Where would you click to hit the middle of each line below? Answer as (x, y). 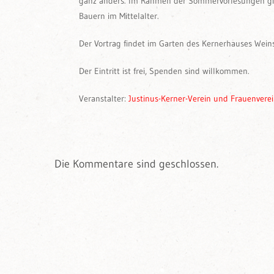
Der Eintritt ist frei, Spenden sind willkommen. (164, 71)
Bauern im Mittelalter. (119, 16)
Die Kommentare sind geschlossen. (136, 164)
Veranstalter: (104, 98)
